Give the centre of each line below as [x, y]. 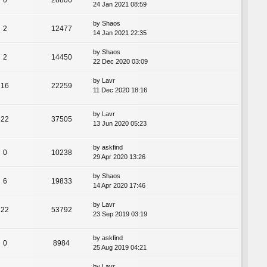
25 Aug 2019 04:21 [120, 247]
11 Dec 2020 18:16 [120, 90]
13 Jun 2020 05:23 [120, 123]
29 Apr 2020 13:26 [119, 156]
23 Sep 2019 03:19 [120, 214]
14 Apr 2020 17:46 [119, 185]
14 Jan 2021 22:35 [120, 32]
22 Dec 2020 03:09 [120, 61]
